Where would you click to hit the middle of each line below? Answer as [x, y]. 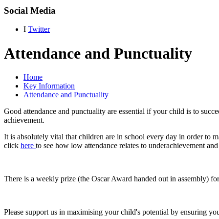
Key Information [49, 86]
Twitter [39, 29]
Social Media [30, 10]
